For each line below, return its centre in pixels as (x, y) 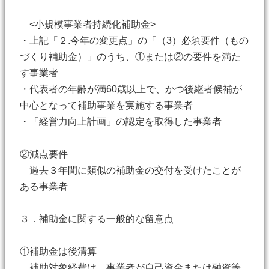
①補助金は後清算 (58, 251)
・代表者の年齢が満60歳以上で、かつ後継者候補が (131, 89)
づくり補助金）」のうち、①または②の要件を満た (130, 57)
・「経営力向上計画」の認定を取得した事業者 (120, 122)
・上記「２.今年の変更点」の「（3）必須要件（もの (134, 41)
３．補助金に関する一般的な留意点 (96, 219)
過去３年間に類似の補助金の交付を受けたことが (130, 170)
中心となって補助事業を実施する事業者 (106, 105)
